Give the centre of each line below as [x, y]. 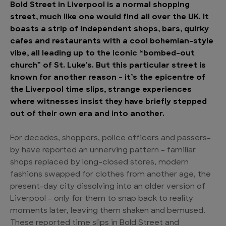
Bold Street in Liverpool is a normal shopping [100, 5]
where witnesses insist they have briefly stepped [108, 102]
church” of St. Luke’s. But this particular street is [108, 66]
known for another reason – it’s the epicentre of [108, 78]
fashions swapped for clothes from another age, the [110, 175]
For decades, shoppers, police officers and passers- [110, 138]
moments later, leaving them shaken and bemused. [108, 211]
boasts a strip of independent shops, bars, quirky [109, 30]
